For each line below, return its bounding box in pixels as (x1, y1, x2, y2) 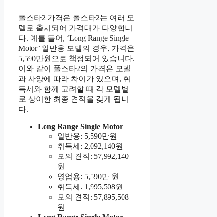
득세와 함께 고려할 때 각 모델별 (18, 84, 129, 93)
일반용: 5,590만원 (57, 131, 117, 140)
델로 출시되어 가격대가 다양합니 (18, 23, 133, 32)
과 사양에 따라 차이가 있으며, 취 (18, 74, 131, 83)
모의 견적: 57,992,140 (57, 152, 129, 160)
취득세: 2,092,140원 (57, 141, 123, 150)
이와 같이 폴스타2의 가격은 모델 (18, 64, 131, 73)
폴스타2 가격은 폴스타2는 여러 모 (18, 13, 135, 22)
